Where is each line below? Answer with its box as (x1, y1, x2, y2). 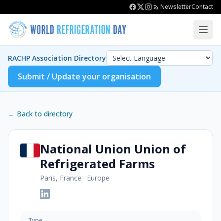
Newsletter (160, 2, 191, 11)
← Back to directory (8, 109, 73, 118)
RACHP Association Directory (8, 53, 106, 63)
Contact (191, 2, 213, 11)
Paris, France (40, 173, 81, 183)
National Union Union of (40, 141, 186, 157)
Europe (87, 173, 110, 183)
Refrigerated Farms (40, 155, 155, 172)
